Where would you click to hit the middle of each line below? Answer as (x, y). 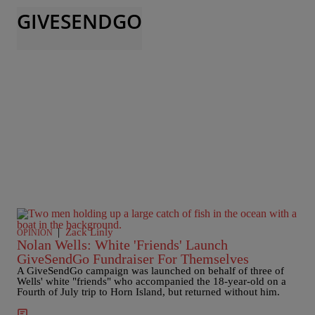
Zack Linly (89, 232)
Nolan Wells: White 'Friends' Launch (122, 245)
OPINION (35, 233)
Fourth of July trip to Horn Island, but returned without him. (148, 292)
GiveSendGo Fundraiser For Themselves (133, 259)
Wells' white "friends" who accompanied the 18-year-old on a (152, 281)
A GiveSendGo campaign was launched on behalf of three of (150, 271)
